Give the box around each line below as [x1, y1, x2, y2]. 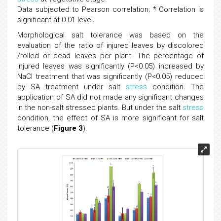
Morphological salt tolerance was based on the [17, 31, 204, 39]
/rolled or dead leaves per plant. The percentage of [17, 51, 204, 60]
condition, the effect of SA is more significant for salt [17, 113, 204, 122]
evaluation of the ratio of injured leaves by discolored [17, 41, 204, 50]
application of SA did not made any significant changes [17, 93, 204, 102]
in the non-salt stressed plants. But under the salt [17, 103, 183, 112]
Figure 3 [54, 124, 83, 133]
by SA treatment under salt [17, 82, 126, 91]
